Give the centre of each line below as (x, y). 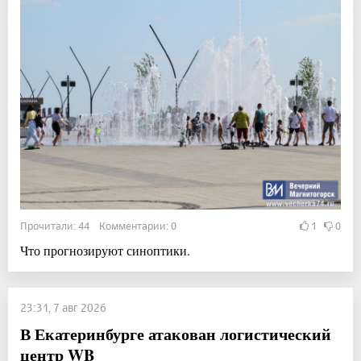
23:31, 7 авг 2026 (63, 308)
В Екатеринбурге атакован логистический (176, 334)
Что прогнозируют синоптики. (105, 251)
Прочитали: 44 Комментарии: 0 (98, 226)
